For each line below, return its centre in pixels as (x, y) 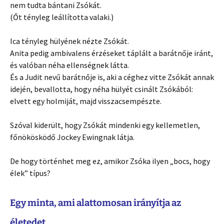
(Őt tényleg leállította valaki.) (62, 17)
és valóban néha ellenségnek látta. (69, 65)
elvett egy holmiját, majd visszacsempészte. (86, 101)
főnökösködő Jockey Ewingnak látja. (72, 137)
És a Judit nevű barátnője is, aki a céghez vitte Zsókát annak (112, 77)
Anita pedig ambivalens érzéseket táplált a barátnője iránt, (111, 53)
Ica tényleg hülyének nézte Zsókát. (69, 41)
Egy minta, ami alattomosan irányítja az (95, 203)
